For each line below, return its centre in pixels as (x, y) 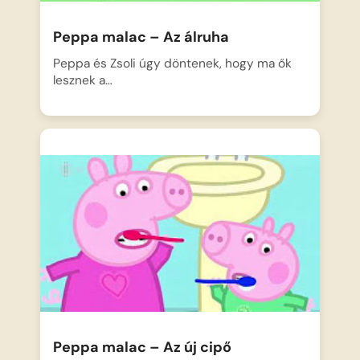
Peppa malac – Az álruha (141, 37)
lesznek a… (83, 80)
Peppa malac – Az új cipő (143, 348)
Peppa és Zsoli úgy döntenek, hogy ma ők (173, 63)
